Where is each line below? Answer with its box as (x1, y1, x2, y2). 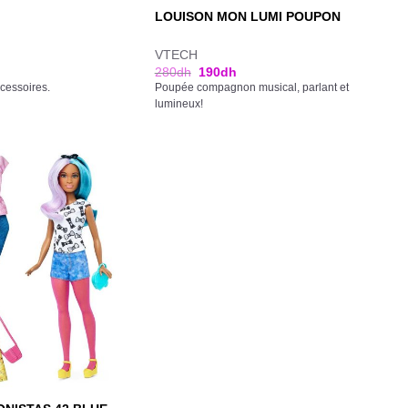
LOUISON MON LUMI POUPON (154, 8, 341, 24)
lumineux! (154, 98, 203, 109)
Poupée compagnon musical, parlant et (154, 82, 349, 93)
